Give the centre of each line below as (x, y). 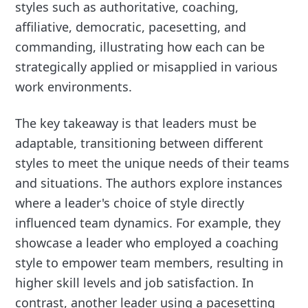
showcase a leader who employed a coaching (147, 243)
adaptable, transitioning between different (140, 143)
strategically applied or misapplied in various (147, 67)
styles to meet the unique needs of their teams (153, 163)
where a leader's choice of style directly (130, 203)
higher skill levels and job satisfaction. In (135, 283)
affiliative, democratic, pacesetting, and (131, 27)
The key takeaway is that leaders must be (136, 123)
